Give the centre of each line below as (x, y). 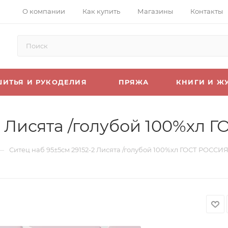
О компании (44, 11)
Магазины (155, 11)
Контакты (206, 11)
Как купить (101, 11)
